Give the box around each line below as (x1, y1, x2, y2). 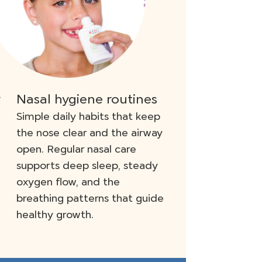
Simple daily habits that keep (16, 110, 160, 123)
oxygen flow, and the (16, 175, 120, 189)
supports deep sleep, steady (16, 159, 158, 173)
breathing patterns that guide (16, 192, 164, 205)
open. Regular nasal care (16, 143, 136, 156)
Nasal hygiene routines (16, 91, 157, 108)
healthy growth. (16, 208, 94, 222)
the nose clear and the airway (16, 126, 163, 140)
